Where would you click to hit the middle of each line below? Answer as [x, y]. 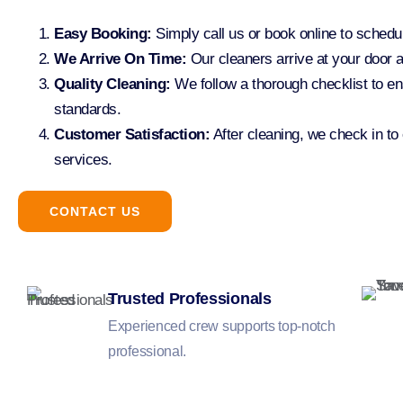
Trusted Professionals [190, 299]
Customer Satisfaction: [132, 135]
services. [83, 160]
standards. [87, 110]
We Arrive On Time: [120, 59]
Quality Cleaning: [112, 85]
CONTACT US [95, 212]
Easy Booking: [103, 34]
